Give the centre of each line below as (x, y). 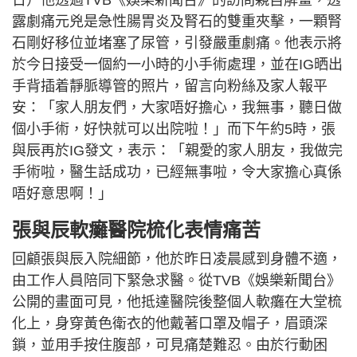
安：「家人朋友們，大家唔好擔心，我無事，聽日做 (177, 107)
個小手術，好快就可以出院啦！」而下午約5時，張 (174, 129)
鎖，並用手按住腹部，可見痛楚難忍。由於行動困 (170, 345)
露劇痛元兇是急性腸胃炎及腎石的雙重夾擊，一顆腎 (177, 21)
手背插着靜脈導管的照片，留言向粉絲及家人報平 (170, 86)
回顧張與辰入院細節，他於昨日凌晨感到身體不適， (177, 259)
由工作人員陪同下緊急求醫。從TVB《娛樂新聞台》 (177, 280)
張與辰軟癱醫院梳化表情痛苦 (136, 229)
